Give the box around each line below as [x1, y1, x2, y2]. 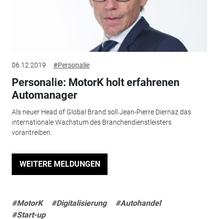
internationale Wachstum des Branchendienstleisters [11, 118, 172, 126]
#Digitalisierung [51, 198, 107, 208]
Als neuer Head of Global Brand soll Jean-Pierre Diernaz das [11, 108, 191, 116]
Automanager [11, 89, 77, 102]
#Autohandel [115, 198, 161, 208]
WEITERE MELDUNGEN [19, 159, 100, 169]
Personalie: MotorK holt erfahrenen [11, 76, 179, 89]
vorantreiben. [11, 128, 52, 136]
